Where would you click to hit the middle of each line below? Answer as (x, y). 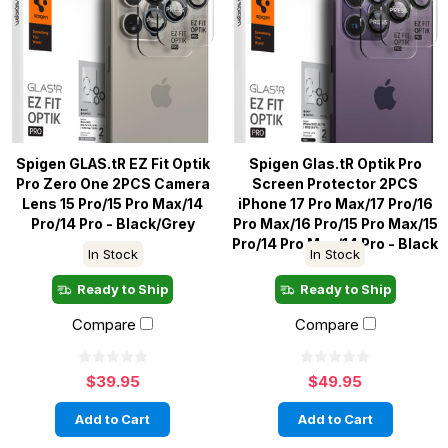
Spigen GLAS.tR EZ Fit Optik (112, 164)
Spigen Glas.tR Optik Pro (335, 164)
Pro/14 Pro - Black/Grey (112, 224)
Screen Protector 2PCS (335, 184)
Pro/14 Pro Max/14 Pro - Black (335, 244)
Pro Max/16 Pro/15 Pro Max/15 (335, 224)
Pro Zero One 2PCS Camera (112, 184)
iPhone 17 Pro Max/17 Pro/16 (335, 204)
